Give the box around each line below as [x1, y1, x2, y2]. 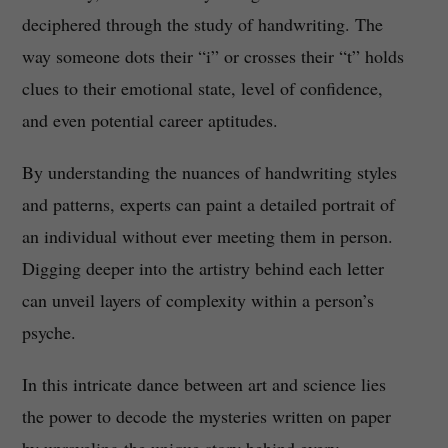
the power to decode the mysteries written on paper [21, 404, 391, 429]
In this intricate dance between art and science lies [21, 372, 386, 397]
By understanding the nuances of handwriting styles [21, 160, 397, 185]
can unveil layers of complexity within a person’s [21, 288, 374, 313]
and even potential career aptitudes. [21, 108, 278, 133]
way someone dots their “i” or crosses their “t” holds [21, 44, 404, 69]
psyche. [21, 320, 76, 345]
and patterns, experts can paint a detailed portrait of [21, 192, 395, 217]
